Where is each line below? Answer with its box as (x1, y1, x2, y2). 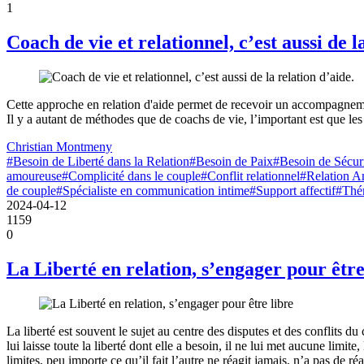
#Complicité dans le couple (62, 169, 201, 184)
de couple (6, 184, 56, 198)
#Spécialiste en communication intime (56, 184, 249, 198)
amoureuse (6, 169, 62, 184)
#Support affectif (249, 184, 336, 198)
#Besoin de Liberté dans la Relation (6, 154, 189, 169)
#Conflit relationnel (201, 169, 300, 184)
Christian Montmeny (6, 140, 112, 154)
